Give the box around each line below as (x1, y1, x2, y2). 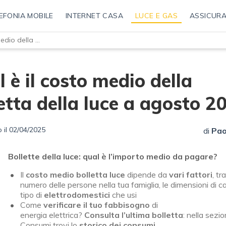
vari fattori (169, 169, 212, 180)
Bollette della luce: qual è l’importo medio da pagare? (8, 151, 217, 162)
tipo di (20, 190, 44, 200)
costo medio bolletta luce (26, 169, 127, 180)
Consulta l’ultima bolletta (84, 210, 183, 220)
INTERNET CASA (65, 11, 123, 21)
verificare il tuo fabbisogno (43, 200, 152, 210)
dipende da (127, 169, 169, 180)
